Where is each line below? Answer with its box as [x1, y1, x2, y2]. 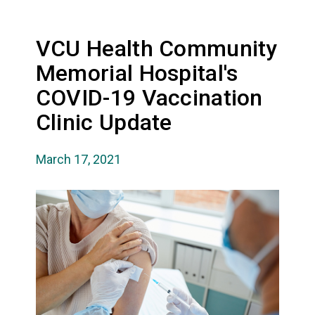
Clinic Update [35, 108, 172, 136]
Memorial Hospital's [35, 59, 238, 86]
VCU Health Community [35, 34, 278, 62]
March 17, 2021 [35, 151, 121, 167]
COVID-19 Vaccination [35, 84, 263, 111]
